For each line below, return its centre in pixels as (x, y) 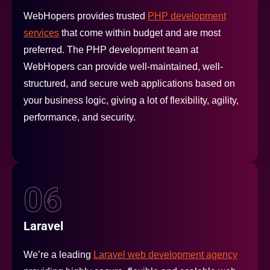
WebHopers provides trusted (86, 16)
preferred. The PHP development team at (111, 50)
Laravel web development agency (165, 255)
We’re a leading (58, 255)
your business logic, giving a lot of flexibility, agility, (131, 101)
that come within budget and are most (140, 33)
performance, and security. (80, 118)
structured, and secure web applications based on (129, 84)
